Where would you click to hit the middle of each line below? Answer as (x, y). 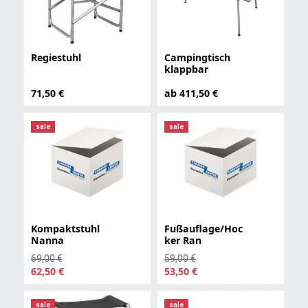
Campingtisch (197, 57)
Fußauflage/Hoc (203, 228)
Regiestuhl (56, 57)
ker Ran (183, 240)
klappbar (186, 69)
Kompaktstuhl (65, 228)
